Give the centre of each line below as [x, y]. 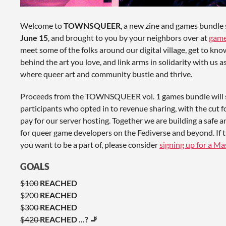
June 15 [34, 37]
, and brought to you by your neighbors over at [128, 37]
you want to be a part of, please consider [90, 144]
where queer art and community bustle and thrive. [106, 74]
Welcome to [42, 25]
